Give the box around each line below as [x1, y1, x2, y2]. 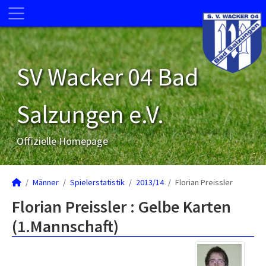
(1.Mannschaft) [12, 216, 119, 237]
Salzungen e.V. [17, 99, 164, 129]
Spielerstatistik [70, 177, 125, 188]
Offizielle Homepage [17, 134, 108, 148]
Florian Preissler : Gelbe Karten [12, 196, 231, 217]
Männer [33, 177, 59, 188]
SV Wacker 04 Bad [17, 61, 198, 92]
